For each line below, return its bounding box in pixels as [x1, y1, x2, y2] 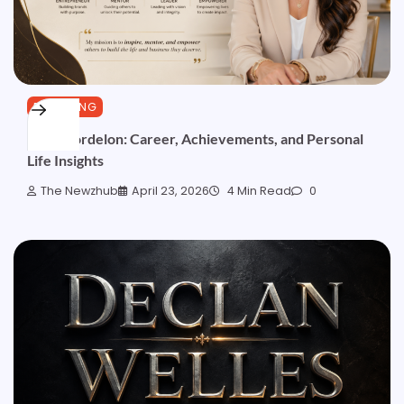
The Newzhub [41, 183, 118, 199]
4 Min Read [225, 183, 291, 199]
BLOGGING [33, 99, 96, 115]
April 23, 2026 [132, 183, 209, 199]
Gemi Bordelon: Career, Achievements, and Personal [27, 129, 363, 147]
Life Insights [27, 151, 104, 169]
